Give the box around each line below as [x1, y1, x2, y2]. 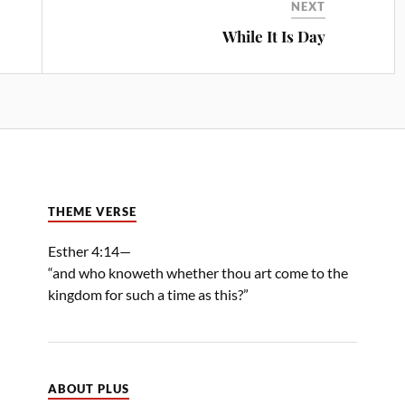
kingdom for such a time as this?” [48, 285, 249, 303]
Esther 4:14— [48, 241, 131, 259]
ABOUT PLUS [48, 381, 129, 396]
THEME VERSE [48, 204, 137, 219]
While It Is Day [222, 25, 326, 46]
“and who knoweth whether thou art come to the [48, 263, 348, 281]
